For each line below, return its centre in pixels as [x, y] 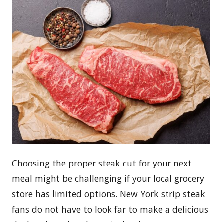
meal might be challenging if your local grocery [108, 178]
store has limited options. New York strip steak [109, 194]
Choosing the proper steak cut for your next [102, 163]
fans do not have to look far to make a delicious [110, 209]
